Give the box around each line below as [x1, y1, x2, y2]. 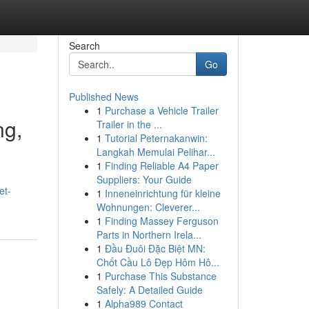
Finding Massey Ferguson [104, 214, 219, 228]
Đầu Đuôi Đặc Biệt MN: [104, 241, 206, 255]
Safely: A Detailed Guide [96, 283, 203, 297]
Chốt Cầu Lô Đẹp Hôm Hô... [96, 255, 219, 269]
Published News [68, 90, 139, 103]
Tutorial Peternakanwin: [104, 131, 208, 145]
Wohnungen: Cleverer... [96, 200, 200, 214]
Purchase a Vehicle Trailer [104, 103, 219, 117]
